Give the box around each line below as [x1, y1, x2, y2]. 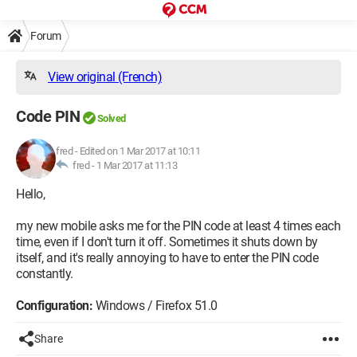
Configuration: [16, 298, 92, 313]
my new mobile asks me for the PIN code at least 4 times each [16, 218, 340, 233]
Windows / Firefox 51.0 [92, 298, 218, 313]
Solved [96, 112, 126, 124]
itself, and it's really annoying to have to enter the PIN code [16, 250, 318, 265]
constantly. [16, 266, 73, 281]
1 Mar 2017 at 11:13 [96, 159, 177, 171]
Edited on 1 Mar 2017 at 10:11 [79, 145, 200, 157]
